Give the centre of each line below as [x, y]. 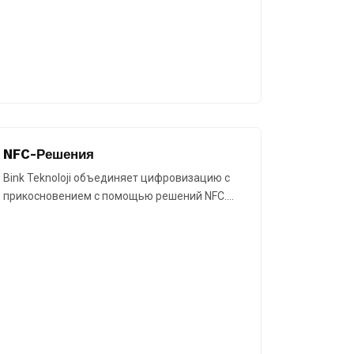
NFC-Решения [49, 154]
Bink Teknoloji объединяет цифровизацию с [117, 178]
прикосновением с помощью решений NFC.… [119, 196]
